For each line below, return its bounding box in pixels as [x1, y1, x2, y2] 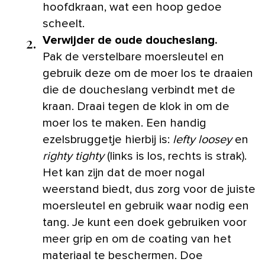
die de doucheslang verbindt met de [43, 83, 235, 96]
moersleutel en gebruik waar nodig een [43, 199, 249, 212]
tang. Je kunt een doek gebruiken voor [43, 216, 247, 228]
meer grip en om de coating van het [43, 232, 231, 245]
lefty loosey [170, 133, 235, 146]
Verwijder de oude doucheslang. [43, 34, 218, 46]
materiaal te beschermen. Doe [43, 249, 203, 261]
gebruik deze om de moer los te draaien [43, 67, 253, 79]
